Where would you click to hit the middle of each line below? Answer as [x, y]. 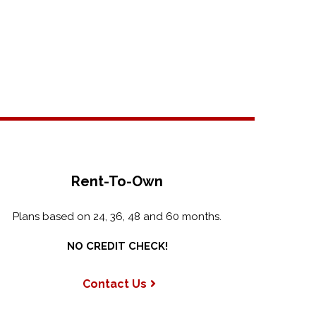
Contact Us [114, 284]
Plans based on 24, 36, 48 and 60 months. [117, 217]
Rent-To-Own [117, 181]
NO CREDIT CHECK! [117, 246]
